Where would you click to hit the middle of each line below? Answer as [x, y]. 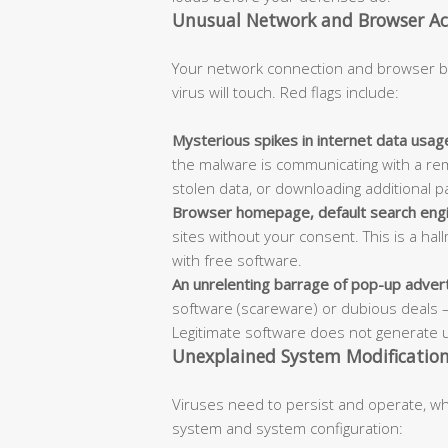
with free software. [237, 259]
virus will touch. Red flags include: [285, 91]
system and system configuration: [287, 427]
